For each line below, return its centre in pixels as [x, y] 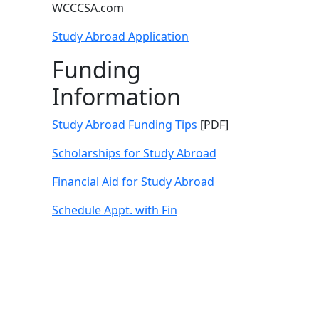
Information [116, 96]
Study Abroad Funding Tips [125, 125]
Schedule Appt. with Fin [115, 210]
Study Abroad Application [120, 36]
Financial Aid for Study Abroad [133, 182]
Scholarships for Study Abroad [134, 153]
